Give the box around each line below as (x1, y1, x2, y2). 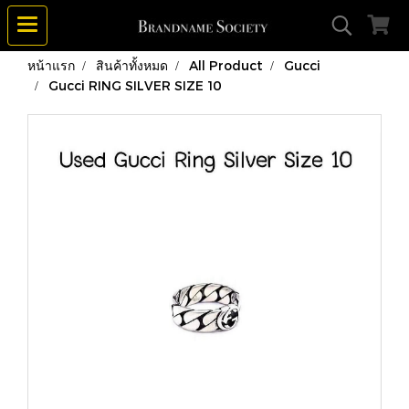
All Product (189, 58, 263, 73)
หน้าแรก (27, 58, 75, 73)
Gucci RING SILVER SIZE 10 (48, 78, 222, 93)
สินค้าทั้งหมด (96, 58, 168, 73)
